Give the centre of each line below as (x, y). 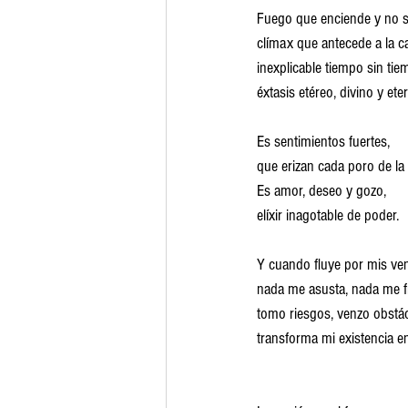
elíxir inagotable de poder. (328, 215)
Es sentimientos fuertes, (323, 142)
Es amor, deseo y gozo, (321, 191)
